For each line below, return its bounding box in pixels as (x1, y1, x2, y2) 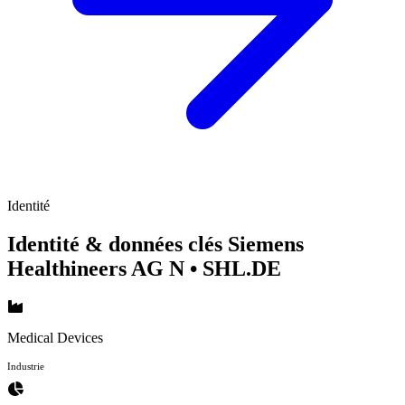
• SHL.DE (190, 256, 281, 280)
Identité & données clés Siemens (7, 231, 304, 256)
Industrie (7, 360, 44, 372)
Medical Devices (7, 329, 103, 345)
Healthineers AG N (7, 256, 190, 280)
